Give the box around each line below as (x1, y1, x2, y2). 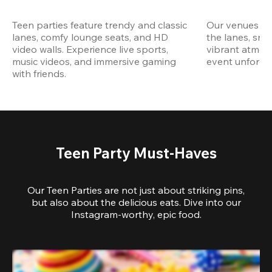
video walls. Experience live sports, (12, 42, 168, 55)
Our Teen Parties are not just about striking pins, (27, 183, 245, 196)
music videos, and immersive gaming (12, 55, 176, 67)
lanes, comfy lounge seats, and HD (12, 30, 168, 43)
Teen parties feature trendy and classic (12, 18, 187, 31)
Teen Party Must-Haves (55, 143, 217, 162)
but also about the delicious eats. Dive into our (31, 195, 241, 208)
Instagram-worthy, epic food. (70, 208, 202, 220)
